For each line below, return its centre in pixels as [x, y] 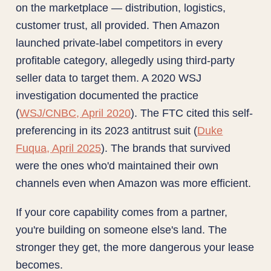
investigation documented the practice [107, 96]
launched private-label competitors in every [119, 43]
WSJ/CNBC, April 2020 [75, 113]
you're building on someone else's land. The [122, 229]
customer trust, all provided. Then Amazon [118, 25]
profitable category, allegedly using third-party [126, 60]
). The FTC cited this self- [192, 113]
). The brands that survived [166, 148]
